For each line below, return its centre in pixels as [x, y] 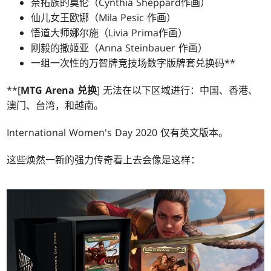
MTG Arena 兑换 [59, 90]
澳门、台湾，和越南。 [55, 106]
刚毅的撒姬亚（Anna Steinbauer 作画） [119, 48]
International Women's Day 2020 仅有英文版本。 [118, 133]
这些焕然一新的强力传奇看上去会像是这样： [104, 160]
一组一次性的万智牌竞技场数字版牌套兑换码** [133, 63]
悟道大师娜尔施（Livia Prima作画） [109, 33]
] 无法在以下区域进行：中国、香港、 [178, 90]
